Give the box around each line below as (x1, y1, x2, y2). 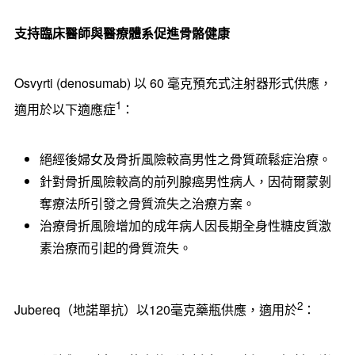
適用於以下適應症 (13, 100, 116, 119)
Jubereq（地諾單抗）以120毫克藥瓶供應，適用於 (13, 300, 297, 319)
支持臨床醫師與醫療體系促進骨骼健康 (13, 24, 230, 42)
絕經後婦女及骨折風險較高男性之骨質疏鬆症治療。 (39, 150, 331, 169)
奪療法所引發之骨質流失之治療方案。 (39, 194, 255, 213)
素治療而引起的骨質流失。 (39, 239, 192, 258)
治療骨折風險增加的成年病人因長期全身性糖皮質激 (39, 216, 331, 235)
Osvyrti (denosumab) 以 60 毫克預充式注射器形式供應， (13, 74, 332, 92)
